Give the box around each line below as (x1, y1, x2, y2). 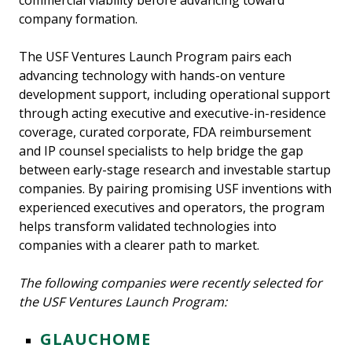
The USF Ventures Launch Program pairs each (19, 48, 291, 66)
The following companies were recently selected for (19, 274, 322, 292)
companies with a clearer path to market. (19, 236, 259, 255)
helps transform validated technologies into (19, 218, 277, 236)
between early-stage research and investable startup (19, 161, 331, 179)
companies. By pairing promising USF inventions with (19, 180, 332, 198)
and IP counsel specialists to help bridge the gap (19, 142, 303, 160)
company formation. (19, 10, 137, 28)
